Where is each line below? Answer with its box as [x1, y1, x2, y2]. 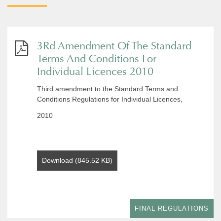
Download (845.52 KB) [42, 156, 112, 164]
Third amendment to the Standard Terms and [37, 85, 178, 93]
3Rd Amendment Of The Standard [37, 39, 191, 52]
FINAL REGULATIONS [135, 205, 209, 212]
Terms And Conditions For [37, 52, 156, 65]
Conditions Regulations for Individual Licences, [37, 95, 183, 103]
